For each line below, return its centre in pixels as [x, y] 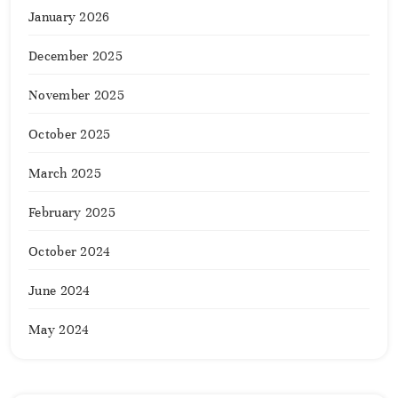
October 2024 [70, 252]
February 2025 [72, 213]
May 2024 [59, 330]
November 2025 [76, 96]
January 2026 [69, 17]
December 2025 [76, 56]
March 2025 [65, 174]
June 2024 [60, 291]
